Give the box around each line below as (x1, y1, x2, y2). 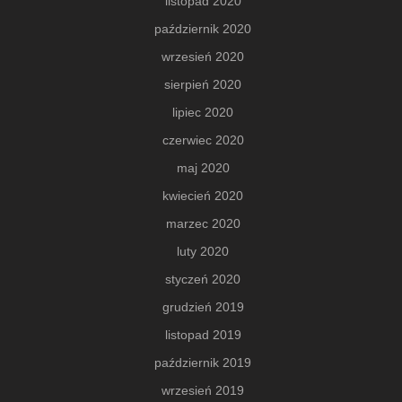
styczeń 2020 (165, 271, 240, 286)
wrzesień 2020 (162, 48, 244, 64)
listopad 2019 (164, 327, 241, 342)
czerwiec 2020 (162, 132, 244, 147)
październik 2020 (154, 21, 251, 36)
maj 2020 (176, 160, 230, 175)
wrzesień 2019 (162, 382, 244, 398)
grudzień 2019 (162, 299, 244, 314)
